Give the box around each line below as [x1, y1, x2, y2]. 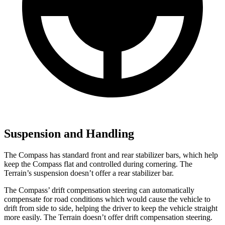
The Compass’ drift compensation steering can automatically [4, 186, 194, 195]
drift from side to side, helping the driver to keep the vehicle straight [4, 204, 217, 213]
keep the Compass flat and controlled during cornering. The [4, 160, 192, 169]
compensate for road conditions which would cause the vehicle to [4, 195, 210, 204]
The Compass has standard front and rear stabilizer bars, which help [4, 151, 218, 160]
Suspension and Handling [4, 127, 134, 141]
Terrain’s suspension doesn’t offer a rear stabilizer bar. [4, 169, 174, 178]
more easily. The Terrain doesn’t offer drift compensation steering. [4, 213, 212, 222]
